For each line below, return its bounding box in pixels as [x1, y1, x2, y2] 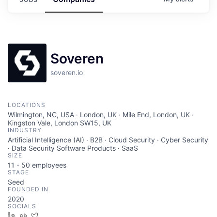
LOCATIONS [8, 101, 46, 108]
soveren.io [50, 68, 83, 77]
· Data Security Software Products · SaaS [8, 143, 138, 152]
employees [30, 160, 66, 169]
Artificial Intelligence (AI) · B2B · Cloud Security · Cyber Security [8, 135, 208, 144]
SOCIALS [8, 202, 36, 210]
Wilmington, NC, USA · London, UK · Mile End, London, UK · [8, 110, 194, 119]
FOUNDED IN [8, 185, 48, 193]
